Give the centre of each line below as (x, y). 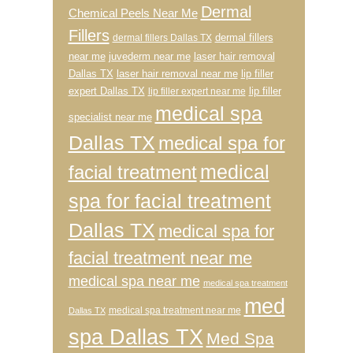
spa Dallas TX (136, 338)
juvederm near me (149, 57)
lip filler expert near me (197, 92)
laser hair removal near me (177, 74)
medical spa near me (134, 282)
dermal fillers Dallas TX (162, 38)
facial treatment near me (160, 258)
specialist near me (110, 117)
